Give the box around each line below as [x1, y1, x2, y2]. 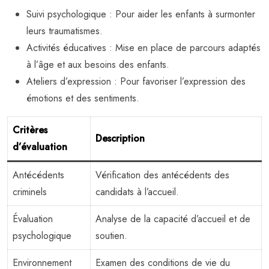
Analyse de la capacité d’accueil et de [95, 211, 250, 226]
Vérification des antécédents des [95, 168, 229, 182]
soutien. [95, 228, 127, 243]
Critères [13, 122, 47, 137]
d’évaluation [13, 139, 67, 154]
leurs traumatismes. [26, 23, 103, 38]
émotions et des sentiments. [26, 91, 139, 105]
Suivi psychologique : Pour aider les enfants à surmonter [26, 7, 255, 21]
